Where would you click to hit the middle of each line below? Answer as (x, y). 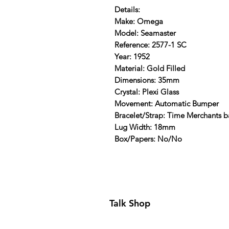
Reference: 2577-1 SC (151, 44)
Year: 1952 (132, 56)
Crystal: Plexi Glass (147, 91)
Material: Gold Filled (150, 68)
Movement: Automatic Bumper (167, 103)
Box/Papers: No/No (148, 139)
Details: (127, 9)
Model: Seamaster (145, 33)
